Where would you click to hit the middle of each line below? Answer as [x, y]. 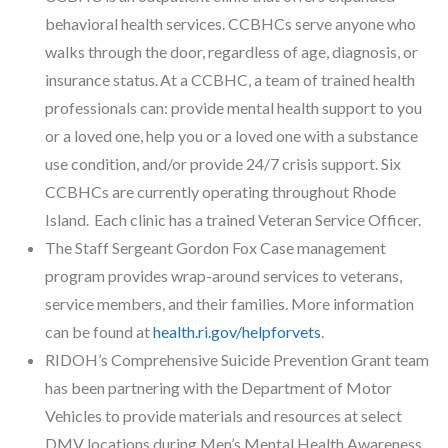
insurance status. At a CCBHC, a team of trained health [230, 79]
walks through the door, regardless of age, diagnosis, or [231, 51]
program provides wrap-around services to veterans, [223, 275]
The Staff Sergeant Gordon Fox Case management [215, 247]
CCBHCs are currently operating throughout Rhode [220, 191]
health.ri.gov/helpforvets [237, 331]
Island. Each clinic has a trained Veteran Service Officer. [233, 219]
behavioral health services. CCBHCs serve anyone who [230, 23]
